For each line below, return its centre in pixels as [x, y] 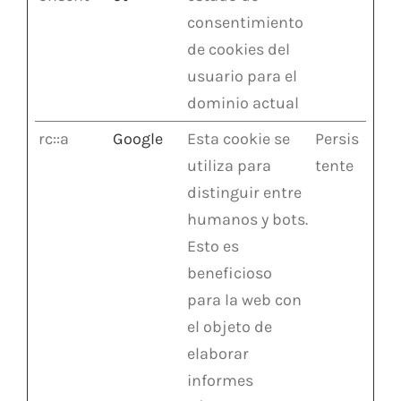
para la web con [244, 299]
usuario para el [242, 76]
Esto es [213, 246]
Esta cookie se [239, 138]
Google [138, 138]
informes [220, 380]
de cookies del [239, 49]
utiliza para [229, 165]
